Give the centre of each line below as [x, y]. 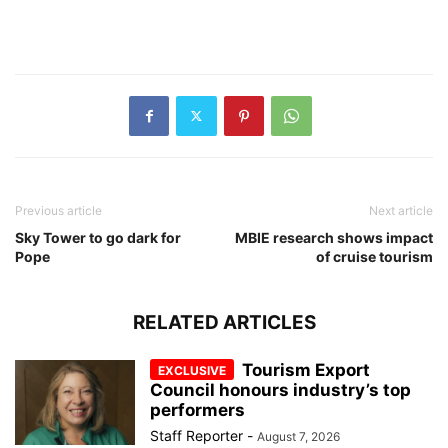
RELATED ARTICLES [224, 322]
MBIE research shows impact [334, 237]
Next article [401, 210]
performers [197, 409]
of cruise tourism [374, 256]
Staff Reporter [196, 435]
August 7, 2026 [298, 436]
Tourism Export [306, 369]
